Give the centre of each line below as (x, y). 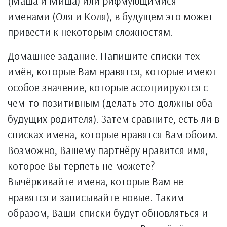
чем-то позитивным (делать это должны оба (110, 103)
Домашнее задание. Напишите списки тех (104, 56)
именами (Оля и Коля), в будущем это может (110, 16)
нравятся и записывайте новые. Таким (96, 197)
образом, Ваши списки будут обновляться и (108, 213)
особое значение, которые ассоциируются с (108, 87)
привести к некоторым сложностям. (90, 32)
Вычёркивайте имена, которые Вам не (96, 181)
